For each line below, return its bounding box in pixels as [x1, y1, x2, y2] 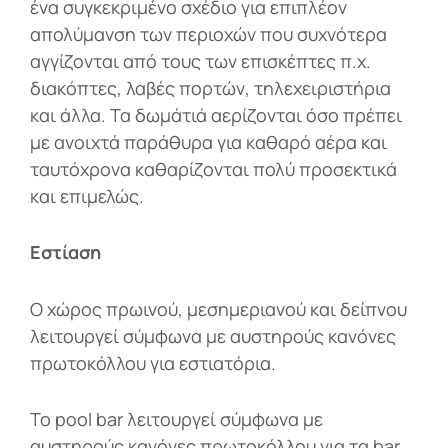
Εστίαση [30, 240, 101, 265]
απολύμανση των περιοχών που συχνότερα [30, 22, 387, 46]
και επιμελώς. [30, 184, 148, 208]
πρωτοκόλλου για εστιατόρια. [30, 350, 276, 375]
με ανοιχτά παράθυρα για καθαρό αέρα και [30, 130, 387, 154]
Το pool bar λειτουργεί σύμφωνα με [30, 406, 323, 431]
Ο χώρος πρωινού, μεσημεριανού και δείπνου [30, 296, 407, 321]
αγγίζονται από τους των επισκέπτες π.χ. [30, 49, 371, 73]
